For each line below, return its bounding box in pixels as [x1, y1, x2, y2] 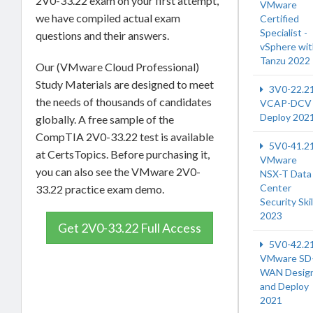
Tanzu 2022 [260, 54, 310, 66]
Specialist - [260, 27, 307, 38]
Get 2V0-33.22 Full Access [58, 220, 201, 236]
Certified [260, 13, 299, 24]
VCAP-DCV [260, 97, 312, 109]
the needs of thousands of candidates [36, 95, 212, 109]
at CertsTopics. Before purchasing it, [36, 147, 210, 161]
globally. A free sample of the [36, 112, 174, 126]
